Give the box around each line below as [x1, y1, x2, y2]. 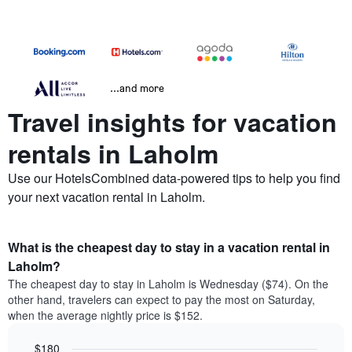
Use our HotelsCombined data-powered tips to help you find [8, 169, 340, 188]
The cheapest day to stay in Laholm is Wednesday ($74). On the [8, 276, 328, 292]
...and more [110, 81, 164, 95]
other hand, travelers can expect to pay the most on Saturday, [8, 291, 315, 308]
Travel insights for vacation [8, 104, 337, 141]
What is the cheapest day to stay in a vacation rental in [8, 238, 330, 257]
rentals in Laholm [8, 135, 218, 172]
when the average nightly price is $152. [8, 307, 203, 324]
